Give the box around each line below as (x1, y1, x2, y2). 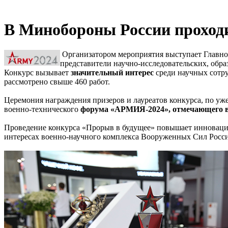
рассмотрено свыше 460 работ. (4, 77, 110, 87)
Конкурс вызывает (4, 68, 71, 77)
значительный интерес (71, 68, 154, 77)
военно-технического (4, 105, 80, 114)
